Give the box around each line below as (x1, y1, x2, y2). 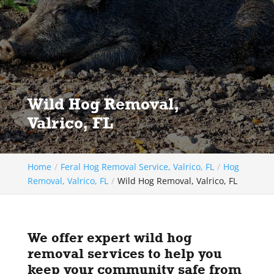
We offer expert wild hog (27, 229, 192, 245)
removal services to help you (27, 245, 222, 261)
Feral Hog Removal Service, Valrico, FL (60, 161, 214, 172)
